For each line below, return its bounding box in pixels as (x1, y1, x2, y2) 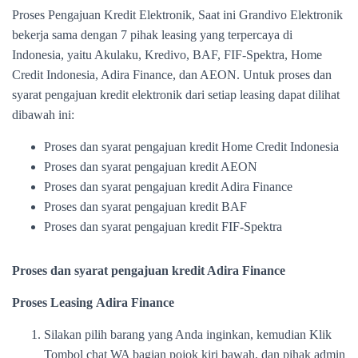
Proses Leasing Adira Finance (12, 296, 174, 309)
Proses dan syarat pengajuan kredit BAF (44, 200, 247, 213)
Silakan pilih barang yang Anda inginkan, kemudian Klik (44, 328, 332, 341)
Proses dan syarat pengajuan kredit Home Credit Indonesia (44, 140, 339, 153)
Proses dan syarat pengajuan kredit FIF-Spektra (44, 220, 282, 233)
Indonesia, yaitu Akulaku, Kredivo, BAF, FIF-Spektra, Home (12, 48, 322, 62)
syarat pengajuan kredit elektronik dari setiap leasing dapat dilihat (12, 88, 340, 101)
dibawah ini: (12, 108, 74, 121)
